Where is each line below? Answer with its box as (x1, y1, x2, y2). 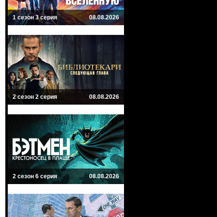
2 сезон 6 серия (13, 173, 57, 180)
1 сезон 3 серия (13, 14, 57, 21)
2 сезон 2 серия (13, 93, 57, 100)
